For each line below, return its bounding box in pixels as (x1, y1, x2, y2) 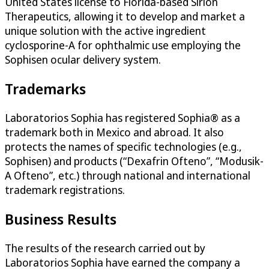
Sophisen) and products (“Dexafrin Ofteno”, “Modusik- (5, 153, 264, 168)
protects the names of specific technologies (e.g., (5, 139, 242, 154)
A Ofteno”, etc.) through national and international (5, 168, 250, 183)
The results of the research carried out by (5, 240, 205, 255)
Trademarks (5, 79, 86, 99)
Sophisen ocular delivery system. (5, 52, 161, 67)
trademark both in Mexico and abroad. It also (5, 124, 224, 139)
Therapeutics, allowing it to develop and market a (5, 9, 245, 24)
